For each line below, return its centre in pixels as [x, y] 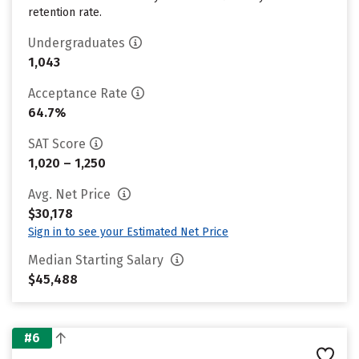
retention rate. [65, 12]
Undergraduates [77, 43]
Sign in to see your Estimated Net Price [128, 232]
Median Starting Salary [97, 260]
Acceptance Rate [78, 93]
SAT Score [57, 144]
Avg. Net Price [71, 194]
